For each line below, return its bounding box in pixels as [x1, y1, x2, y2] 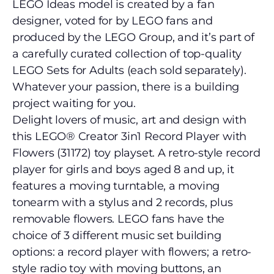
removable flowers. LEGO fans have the [12, 212, 225, 226]
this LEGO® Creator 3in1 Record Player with [12, 130, 247, 143]
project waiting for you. [12, 97, 136, 110]
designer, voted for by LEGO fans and [12, 14, 213, 28]
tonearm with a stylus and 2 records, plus [12, 196, 233, 209]
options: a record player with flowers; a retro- [12, 245, 252, 259]
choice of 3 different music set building [12, 229, 221, 242]
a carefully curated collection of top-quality [12, 47, 242, 61]
